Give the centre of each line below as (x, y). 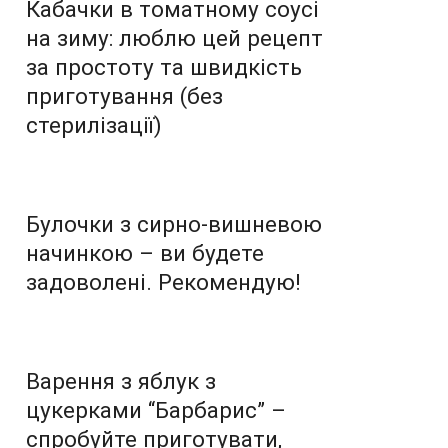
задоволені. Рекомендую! (163, 281)
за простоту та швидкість (164, 66)
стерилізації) (94, 124)
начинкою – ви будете (145, 252)
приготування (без (124, 95)
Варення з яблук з (121, 380)
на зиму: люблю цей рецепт (174, 37)
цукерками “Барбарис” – (156, 409)
